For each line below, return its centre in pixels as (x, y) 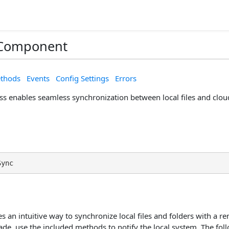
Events (38, 78)
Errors (126, 78)
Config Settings (82, 78)
